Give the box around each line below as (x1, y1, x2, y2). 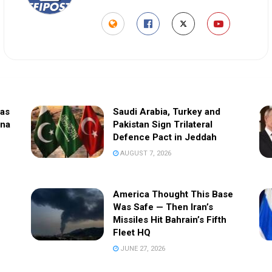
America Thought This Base (112, 189, 233, 200)
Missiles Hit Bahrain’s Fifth (112, 214, 226, 226)
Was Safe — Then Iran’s (112, 202, 213, 213)
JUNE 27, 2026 (118, 245, 165, 253)
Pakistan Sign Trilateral (112, 119, 212, 131)
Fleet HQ (112, 227, 151, 239)
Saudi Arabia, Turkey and (112, 106, 220, 118)
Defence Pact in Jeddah (112, 132, 217, 143)
